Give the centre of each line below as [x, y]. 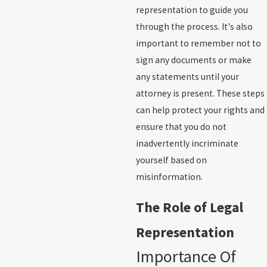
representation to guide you [192, 10]
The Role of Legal [189, 207]
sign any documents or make [193, 60]
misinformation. [169, 177]
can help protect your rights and [200, 110]
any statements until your [187, 77]
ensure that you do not [181, 127]
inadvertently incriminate [187, 144]
